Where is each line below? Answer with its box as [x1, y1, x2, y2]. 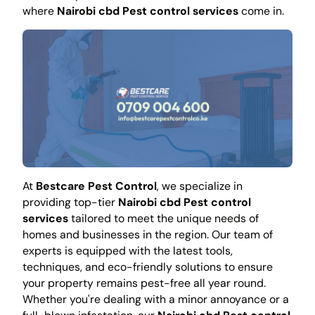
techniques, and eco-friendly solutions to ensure [22, 259, 273, 275]
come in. [238, 3, 284, 18]
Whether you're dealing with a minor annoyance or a [22, 292, 289, 307]
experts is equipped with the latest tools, [22, 243, 233, 259]
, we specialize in [156, 179, 243, 194]
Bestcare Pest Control [35, 179, 157, 194]
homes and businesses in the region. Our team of [22, 227, 273, 243]
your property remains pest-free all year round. [22, 276, 266, 291]
